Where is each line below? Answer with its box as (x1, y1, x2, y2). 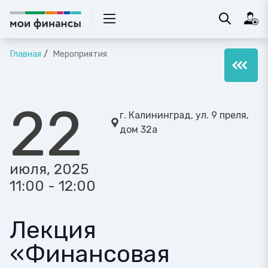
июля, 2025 (10, 161, 89, 178)
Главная (10, 49, 41, 59)
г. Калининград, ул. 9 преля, (120, 109, 249, 121)
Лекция (10, 216, 96, 244)
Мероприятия (50, 49, 107, 59)
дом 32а (120, 124, 157, 135)
